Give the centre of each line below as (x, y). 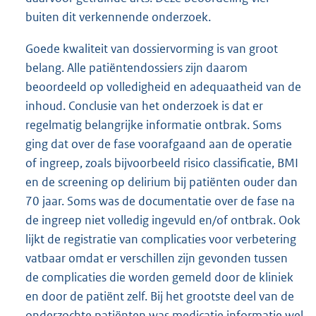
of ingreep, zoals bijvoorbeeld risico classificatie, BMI (162, 163)
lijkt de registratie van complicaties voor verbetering (161, 239)
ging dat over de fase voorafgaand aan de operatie (159, 144)
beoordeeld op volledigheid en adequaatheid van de (163, 86)
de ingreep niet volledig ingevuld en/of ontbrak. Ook (163, 220)
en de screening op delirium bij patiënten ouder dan (162, 182)
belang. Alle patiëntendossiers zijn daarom (136, 67)
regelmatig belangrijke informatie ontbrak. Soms (153, 124)
